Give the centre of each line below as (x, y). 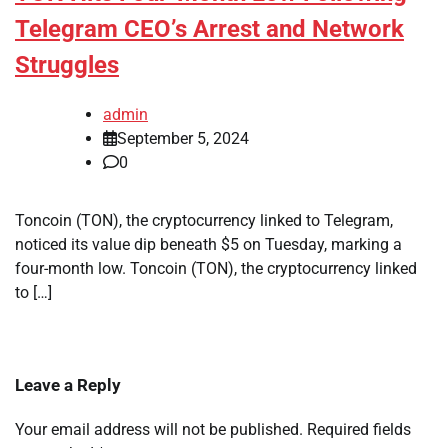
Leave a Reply (68, 385)
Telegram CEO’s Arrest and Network (209, 29)
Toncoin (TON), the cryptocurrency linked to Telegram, (204, 221)
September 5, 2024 (183, 139)
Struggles (67, 65)
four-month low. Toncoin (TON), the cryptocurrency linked (216, 269)
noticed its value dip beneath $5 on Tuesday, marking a (208, 245)
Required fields (359, 430)
